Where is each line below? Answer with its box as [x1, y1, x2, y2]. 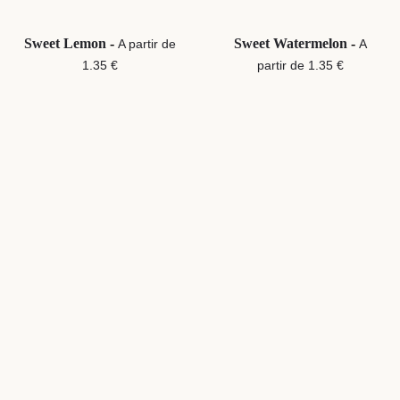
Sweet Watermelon [233, 36, 351, 52]
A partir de [118, 37, 176, 52]
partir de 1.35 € [256, 58, 344, 73]
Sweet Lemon [24, 36, 110, 52]
